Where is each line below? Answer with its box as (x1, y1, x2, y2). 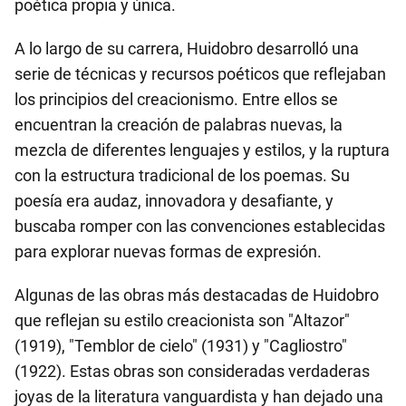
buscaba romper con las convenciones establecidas (14, 217, 385, 236)
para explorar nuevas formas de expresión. (14, 242, 322, 261)
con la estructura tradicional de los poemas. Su (14, 166, 350, 185)
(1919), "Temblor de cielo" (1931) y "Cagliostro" (14, 336, 347, 355)
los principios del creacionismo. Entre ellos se (14, 90, 338, 109)
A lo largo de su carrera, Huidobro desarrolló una (14, 39, 359, 58)
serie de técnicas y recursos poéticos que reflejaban (14, 64, 386, 83)
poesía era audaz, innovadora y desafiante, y (14, 191, 333, 210)
